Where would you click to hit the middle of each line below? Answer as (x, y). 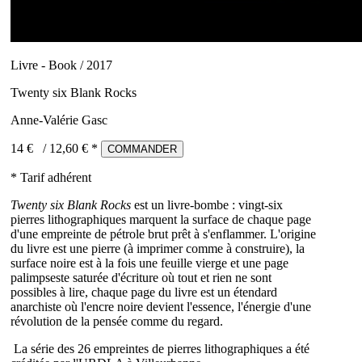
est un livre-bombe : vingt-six (207, 205)
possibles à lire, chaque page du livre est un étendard (144, 293)
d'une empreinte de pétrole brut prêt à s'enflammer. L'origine (163, 234)
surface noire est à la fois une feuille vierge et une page (149, 263)
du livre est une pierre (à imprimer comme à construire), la (158, 249)
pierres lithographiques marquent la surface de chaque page (161, 220)
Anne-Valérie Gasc (59, 120)
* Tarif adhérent (51, 178)
